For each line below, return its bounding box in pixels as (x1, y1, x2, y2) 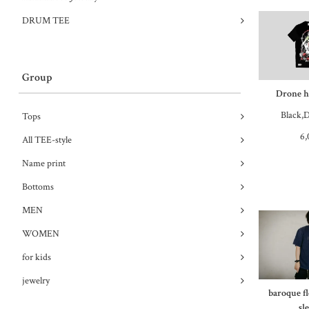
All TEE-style (21, 134, 72, 146)
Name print (21, 157, 66, 170)
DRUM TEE (21, 14, 70, 27)
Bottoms (21, 181, 54, 193)
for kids (21, 251, 51, 263)
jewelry (21, 275, 50, 287)
